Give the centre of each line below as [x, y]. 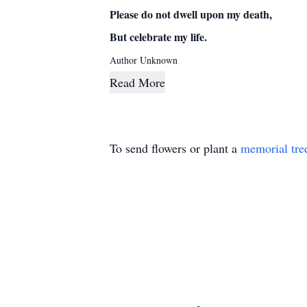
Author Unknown [144, 60]
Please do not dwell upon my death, [191, 14]
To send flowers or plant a [175, 148]
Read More [137, 82]
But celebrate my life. [158, 37]
